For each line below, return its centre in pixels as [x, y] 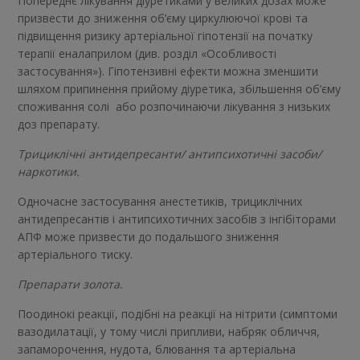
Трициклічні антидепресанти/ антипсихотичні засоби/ [170, 154]
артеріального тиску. [76, 255]
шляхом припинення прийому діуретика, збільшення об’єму [180, 89]
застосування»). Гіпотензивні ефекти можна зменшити [168, 72]
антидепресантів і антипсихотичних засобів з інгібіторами [177, 219]
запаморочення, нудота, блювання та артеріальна [157, 350]
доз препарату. [59, 125]
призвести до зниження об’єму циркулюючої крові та [163, 18]
